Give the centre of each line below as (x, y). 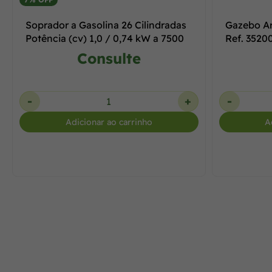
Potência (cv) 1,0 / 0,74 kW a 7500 (105, 38)
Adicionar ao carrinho (109, 122)
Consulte (109, 58)
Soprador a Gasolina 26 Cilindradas (106, 25)
